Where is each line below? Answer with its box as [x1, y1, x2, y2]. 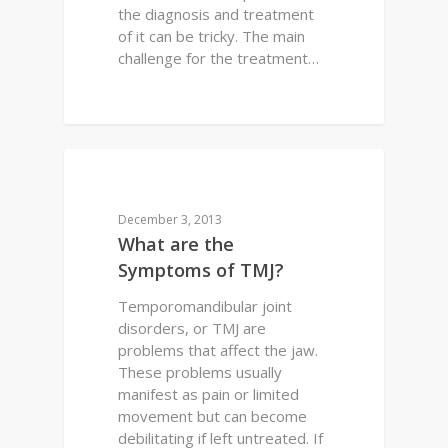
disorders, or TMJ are [118, 318, 267, 339]
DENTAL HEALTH [96, 171, 196, 189]
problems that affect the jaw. [118, 340, 319, 361]
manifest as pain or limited [118, 384, 300, 405]
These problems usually [118, 362, 283, 383]
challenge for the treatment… [118, 48, 320, 69]
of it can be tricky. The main [118, 26, 306, 47]
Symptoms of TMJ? [118, 258, 285, 283]
